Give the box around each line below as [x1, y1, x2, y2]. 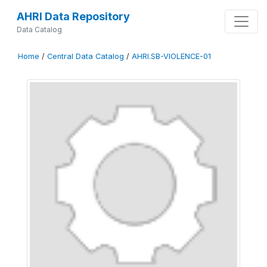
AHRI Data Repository [16, 10, 130, 23]
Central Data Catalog [47, 52, 124, 61]
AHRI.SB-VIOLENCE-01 [132, 52, 211, 61]
